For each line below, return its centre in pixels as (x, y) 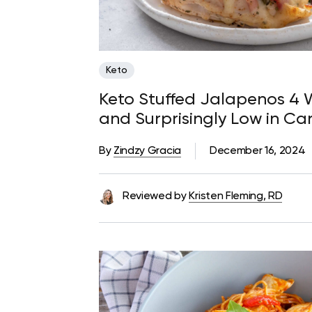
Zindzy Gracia (147, 151)
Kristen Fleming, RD (236, 197)
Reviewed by (155, 197)
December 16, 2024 (257, 151)
